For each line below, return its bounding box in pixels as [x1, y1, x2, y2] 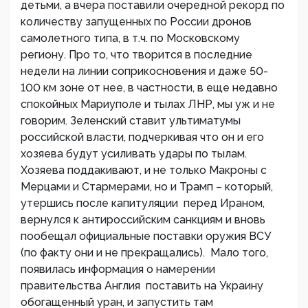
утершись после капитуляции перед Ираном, [21, 197, 265, 210]
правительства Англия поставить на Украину [21, 279, 263, 292]
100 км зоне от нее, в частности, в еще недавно [21, 81, 278, 94]
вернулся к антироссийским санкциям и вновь [21, 213, 265, 226]
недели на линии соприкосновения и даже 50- [21, 65, 268, 78]
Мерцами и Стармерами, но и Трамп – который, [21, 180, 273, 193]
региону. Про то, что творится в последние [21, 48, 252, 61]
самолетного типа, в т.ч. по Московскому [21, 32, 240, 45]
